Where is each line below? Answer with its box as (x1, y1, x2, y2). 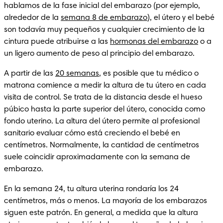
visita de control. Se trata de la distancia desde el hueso (4, 93, 202, 102)
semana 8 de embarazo (61, 13, 147, 22)
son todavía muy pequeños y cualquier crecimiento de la (4, 25, 205, 34)
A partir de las (4, 69, 55, 78)
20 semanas (55, 69, 99, 78)
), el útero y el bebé (147, 13, 215, 22)
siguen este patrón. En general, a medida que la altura (4, 209, 198, 217)
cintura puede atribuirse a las (4, 37, 110, 46)
